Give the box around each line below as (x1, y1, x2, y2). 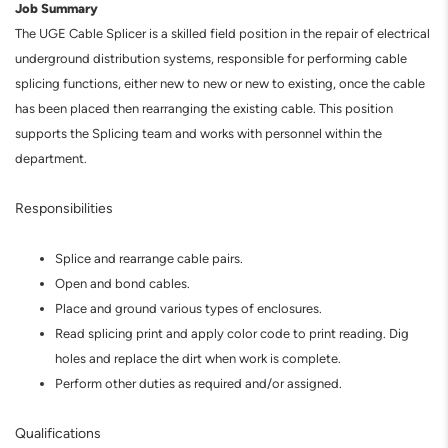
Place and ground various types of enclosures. (55, 301, 322, 316)
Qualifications (15, 425, 101, 441)
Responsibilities (15, 200, 113, 216)
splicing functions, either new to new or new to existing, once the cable (15, 76, 425, 91)
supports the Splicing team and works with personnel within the (15, 126, 382, 141)
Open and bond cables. (55, 276, 190, 291)
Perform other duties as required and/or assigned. (55, 376, 342, 391)
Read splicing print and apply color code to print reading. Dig (55, 326, 409, 341)
